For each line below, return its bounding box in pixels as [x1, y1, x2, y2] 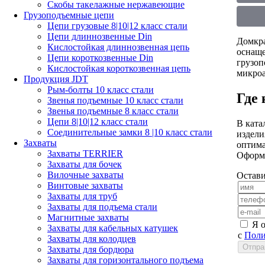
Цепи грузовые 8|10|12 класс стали [47, 21, 188, 31]
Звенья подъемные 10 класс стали [47, 95, 183, 105]
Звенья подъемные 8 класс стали [47, 106, 179, 116]
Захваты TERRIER [47, 148, 123, 159]
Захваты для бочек [47, 159, 122, 169]
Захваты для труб [47, 191, 117, 201]
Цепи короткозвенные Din [47, 53, 153, 63]
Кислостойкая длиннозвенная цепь [47, 42, 189, 52]
